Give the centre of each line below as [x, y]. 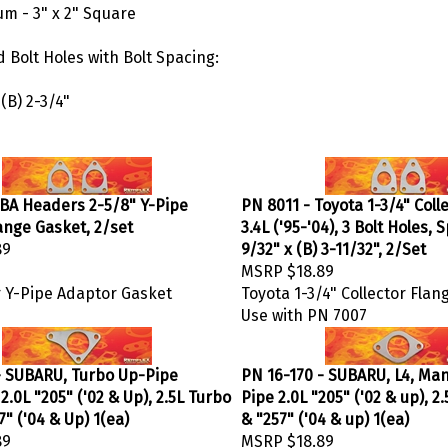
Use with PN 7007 [304, 310]
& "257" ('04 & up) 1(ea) [325, 414]
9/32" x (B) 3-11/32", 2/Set [333, 244]
